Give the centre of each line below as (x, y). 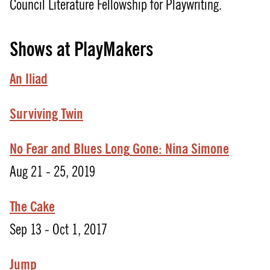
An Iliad (29, 79)
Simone (210, 149)
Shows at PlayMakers (81, 49)
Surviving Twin (46, 114)
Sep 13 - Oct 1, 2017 (58, 230)
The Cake (32, 207)
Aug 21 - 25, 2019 (52, 172)
